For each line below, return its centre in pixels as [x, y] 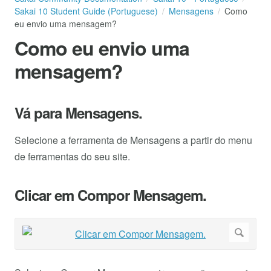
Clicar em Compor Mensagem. [110, 195]
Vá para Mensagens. [78, 113]
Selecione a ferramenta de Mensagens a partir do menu [133, 140]
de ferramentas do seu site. [72, 157]
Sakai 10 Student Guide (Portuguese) [86, 11]
